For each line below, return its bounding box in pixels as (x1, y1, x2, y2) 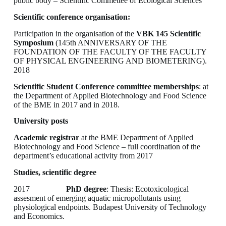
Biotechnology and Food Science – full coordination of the (13, 142, 200, 151)
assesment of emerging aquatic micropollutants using (13, 193, 181, 202)
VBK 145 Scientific (136, 29, 201, 38)
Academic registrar (13, 133, 79, 142)
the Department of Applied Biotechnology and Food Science (13, 91, 206, 100)
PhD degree (66, 184, 106, 193)
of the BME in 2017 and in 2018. (13, 100, 120, 109)
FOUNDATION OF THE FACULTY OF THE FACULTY (13, 47, 206, 56)
